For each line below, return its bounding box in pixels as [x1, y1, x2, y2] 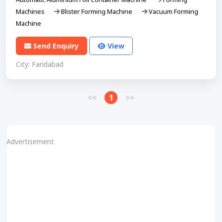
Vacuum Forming [147, 7, 198, 16]
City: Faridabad [16, 59, 63, 69]
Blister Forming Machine [59, 7, 134, 16]
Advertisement [6, 136, 54, 146]
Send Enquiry [33, 41, 79, 51]
